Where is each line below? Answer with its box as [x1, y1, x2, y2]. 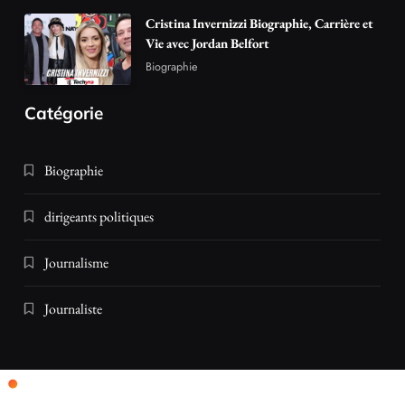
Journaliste [44, 299, 102, 319]
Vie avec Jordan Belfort [146, 34, 270, 52]
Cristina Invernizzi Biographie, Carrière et [146, 14, 374, 33]
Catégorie [24, 102, 103, 125]
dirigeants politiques [44, 207, 154, 227]
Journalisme [44, 253, 108, 273]
